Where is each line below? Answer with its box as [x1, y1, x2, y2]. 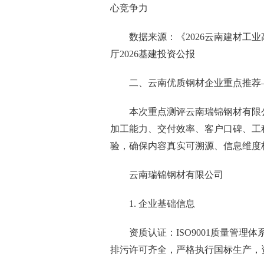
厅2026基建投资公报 [110, 49, 195, 59]
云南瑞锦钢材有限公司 [129, 170, 223, 180]
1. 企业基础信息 [129, 199, 195, 209]
